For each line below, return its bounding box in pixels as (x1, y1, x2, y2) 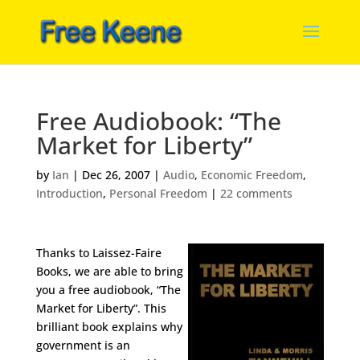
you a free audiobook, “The (35, 282, 181, 297)
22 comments (219, 186, 292, 201)
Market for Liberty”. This (35, 301, 166, 316)
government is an (35, 337, 130, 353)
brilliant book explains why (35, 319, 182, 334)
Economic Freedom (200, 167, 303, 182)
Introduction (35, 186, 103, 201)
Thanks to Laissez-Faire (35, 245, 162, 260)
